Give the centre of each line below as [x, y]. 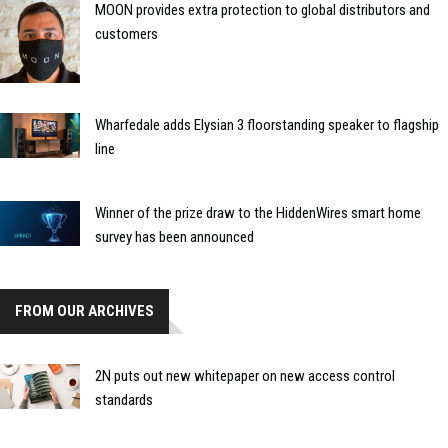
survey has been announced [174, 236]
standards [124, 399]
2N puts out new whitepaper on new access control [245, 375]
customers [126, 34]
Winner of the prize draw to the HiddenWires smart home [258, 212]
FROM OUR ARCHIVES [84, 310]
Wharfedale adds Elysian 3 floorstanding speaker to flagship [267, 124]
